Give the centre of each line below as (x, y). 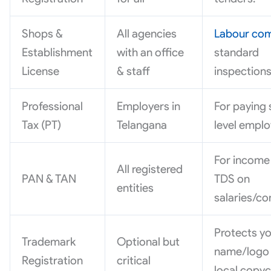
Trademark (49, 242)
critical (134, 261)
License (41, 71)
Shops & (43, 34)
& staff (134, 71)
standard (237, 53)
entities (135, 188)
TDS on (232, 179)
